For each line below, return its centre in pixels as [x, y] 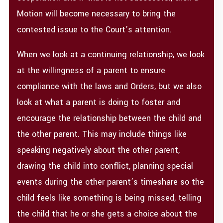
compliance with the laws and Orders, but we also [110, 86]
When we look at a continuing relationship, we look [111, 54]
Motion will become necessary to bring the [97, 13]
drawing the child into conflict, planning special [105, 166]
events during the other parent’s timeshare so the [111, 182]
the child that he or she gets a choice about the [107, 214]
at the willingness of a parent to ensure [91, 70]
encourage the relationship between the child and [110, 118]
